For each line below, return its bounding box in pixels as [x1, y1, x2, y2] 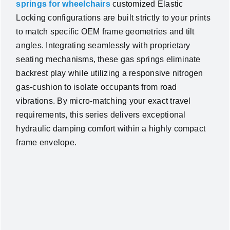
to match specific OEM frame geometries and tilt [16, 27, 195, 36]
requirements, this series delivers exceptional [16, 110, 186, 120]
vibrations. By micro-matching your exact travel [16, 97, 191, 106]
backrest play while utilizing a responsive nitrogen [16, 69, 203, 78]
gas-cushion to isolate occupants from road [16, 83, 177, 92]
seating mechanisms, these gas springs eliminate [16, 55, 201, 64]
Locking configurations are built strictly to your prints [16, 13, 210, 23]
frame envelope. [16, 138, 77, 147]
